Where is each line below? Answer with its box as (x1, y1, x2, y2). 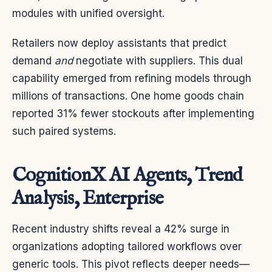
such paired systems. (12, 124, 116, 137)
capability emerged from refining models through (12, 72, 251, 84)
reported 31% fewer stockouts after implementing (12, 107, 254, 120)
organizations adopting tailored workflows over (12, 240, 242, 253)
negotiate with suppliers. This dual (73, 54, 243, 67)
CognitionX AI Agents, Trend (12, 163, 243, 188)
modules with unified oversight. (12, 7, 165, 19)
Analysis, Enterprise (12, 186, 163, 211)
